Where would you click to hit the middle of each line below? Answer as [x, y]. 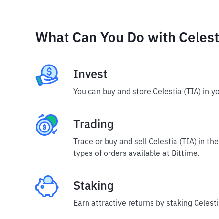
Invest [90, 75]
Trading [94, 125]
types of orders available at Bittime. [136, 154]
